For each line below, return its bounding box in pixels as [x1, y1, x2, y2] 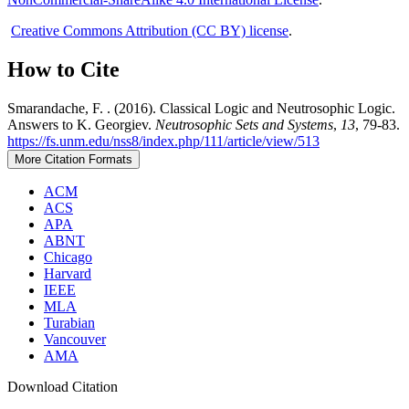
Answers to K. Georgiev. [7, 117, 155, 133]
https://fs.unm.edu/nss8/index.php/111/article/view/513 [7, 133, 320, 150]
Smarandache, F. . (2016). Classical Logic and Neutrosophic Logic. [7, 100, 395, 117]
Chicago [44, 249, 92, 266]
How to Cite [7, 58, 120, 82]
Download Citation [7, 379, 118, 395]
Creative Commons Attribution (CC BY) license [11, 23, 288, 39]
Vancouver [44, 331, 106, 348]
